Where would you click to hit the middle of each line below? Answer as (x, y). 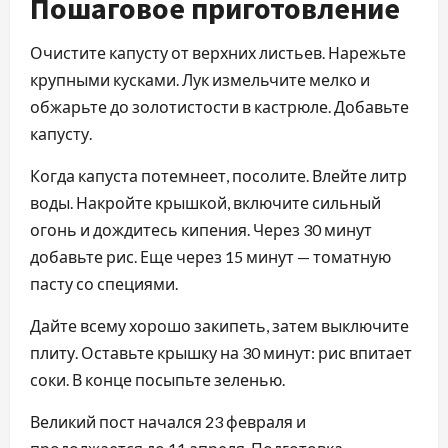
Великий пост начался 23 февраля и (168, 421)
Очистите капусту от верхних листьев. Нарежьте (218, 52)
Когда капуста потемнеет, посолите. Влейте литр (218, 175)
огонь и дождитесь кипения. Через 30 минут (201, 229)
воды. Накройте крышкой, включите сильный (205, 202)
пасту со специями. (104, 283)
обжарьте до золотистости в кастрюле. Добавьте (219, 106)
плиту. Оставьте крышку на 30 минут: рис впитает (221, 352)
